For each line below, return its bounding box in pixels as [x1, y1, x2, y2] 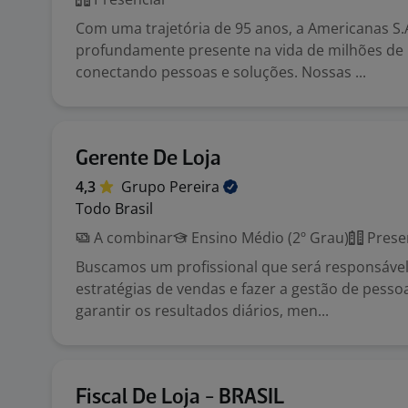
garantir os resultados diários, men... [76, 301, 329, 321]
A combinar [90, 228, 173, 248]
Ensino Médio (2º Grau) [188, 228, 349, 248]
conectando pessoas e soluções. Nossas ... [76, 62, 366, 82]
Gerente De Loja [76, 148, 221, 169]
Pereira [169, 177, 223, 197]
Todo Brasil [76, 199, 153, 219]
